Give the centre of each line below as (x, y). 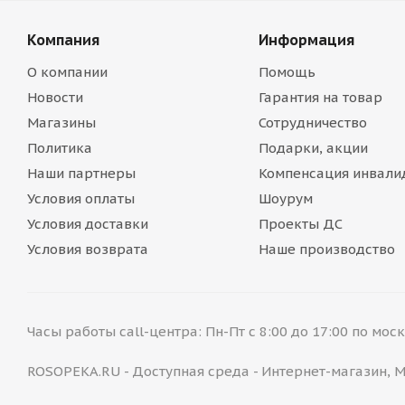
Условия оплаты (81, 198)
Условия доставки (88, 224)
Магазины (61, 122)
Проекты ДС (300, 224)
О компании (67, 72)
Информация (306, 40)
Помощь (287, 72)
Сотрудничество (312, 122)
